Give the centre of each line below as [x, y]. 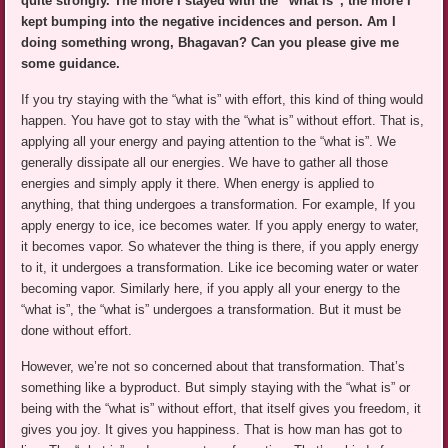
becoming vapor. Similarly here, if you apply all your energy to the [211, 289]
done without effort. [77, 331]
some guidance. [71, 64]
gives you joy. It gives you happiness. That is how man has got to [212, 430]
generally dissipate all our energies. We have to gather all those [205, 163]
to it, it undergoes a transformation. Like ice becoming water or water [220, 268]
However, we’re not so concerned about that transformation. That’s [213, 367]
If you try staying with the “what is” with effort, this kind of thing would [222, 100]
